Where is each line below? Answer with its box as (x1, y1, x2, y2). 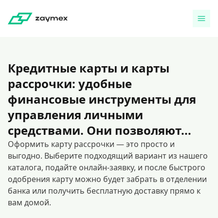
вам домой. (8, 197, 51, 208)
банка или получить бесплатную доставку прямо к (8, 185, 200, 196)
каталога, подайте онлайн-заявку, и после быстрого (8, 162, 205, 173)
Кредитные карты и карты (8, 60, 169, 76)
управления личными (8, 107, 143, 123)
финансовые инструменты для (8, 91, 196, 107)
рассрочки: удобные (8, 75, 132, 91)
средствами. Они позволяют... (8, 122, 191, 138)
